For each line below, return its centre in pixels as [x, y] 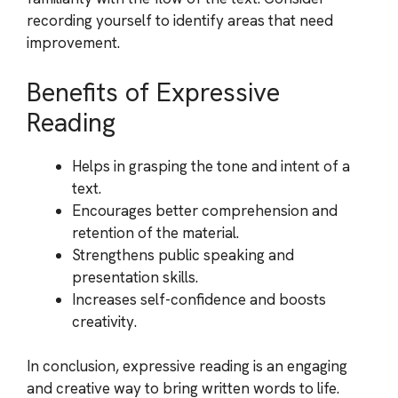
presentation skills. [135, 277]
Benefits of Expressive [153, 92]
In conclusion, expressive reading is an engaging [187, 366]
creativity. [104, 321]
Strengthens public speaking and [183, 255]
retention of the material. [155, 232]
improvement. [73, 43]
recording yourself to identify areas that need [180, 20]
